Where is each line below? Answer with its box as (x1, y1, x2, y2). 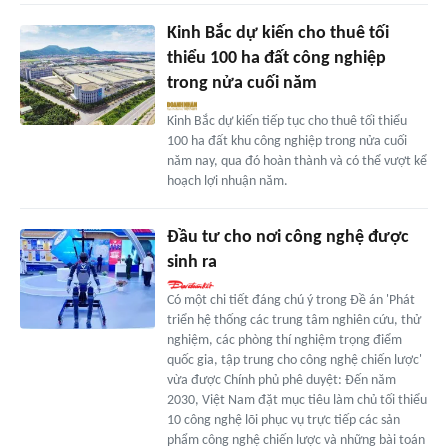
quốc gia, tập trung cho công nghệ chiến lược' (166, 352, 422, 368)
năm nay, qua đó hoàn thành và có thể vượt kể (166, 153, 427, 169)
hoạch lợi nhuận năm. (166, 173, 288, 189)
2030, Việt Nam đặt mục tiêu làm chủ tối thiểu (166, 392, 427, 408)
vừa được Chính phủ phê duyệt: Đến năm (166, 372, 396, 388)
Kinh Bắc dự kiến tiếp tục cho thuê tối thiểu (166, 113, 407, 129)
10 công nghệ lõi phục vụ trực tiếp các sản (166, 412, 400, 428)
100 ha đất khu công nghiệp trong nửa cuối (166, 133, 407, 149)
